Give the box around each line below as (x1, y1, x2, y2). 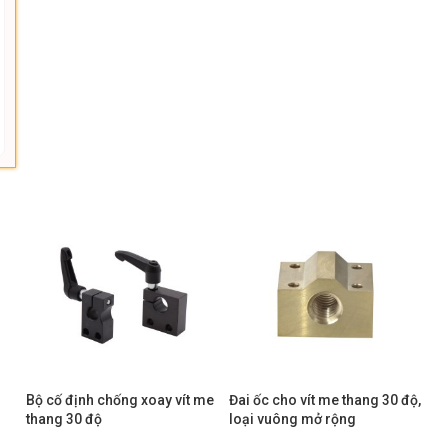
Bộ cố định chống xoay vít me (26, 392, 214, 408)
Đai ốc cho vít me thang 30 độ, (229, 392, 421, 408)
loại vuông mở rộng (229, 411, 356, 427)
